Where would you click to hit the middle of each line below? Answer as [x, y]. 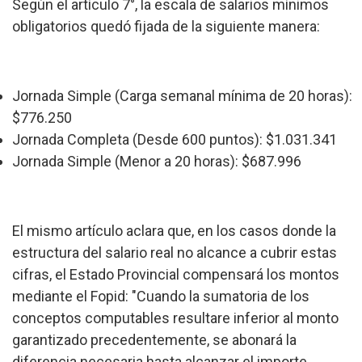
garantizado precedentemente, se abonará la [154, 339]
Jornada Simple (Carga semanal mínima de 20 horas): [182, 95]
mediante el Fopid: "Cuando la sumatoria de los [161, 296]
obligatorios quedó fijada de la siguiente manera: [166, 26]
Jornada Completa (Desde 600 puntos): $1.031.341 [175, 139]
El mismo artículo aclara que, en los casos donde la [174, 230]
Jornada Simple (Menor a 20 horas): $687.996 [157, 161]
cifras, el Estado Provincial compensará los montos [176, 274]
